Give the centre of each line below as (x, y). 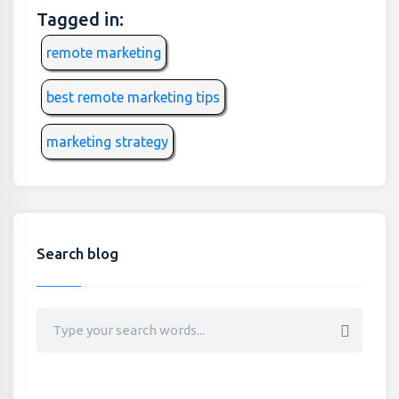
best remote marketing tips (133, 97)
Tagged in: (80, 19)
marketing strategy (107, 141)
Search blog (77, 253)
